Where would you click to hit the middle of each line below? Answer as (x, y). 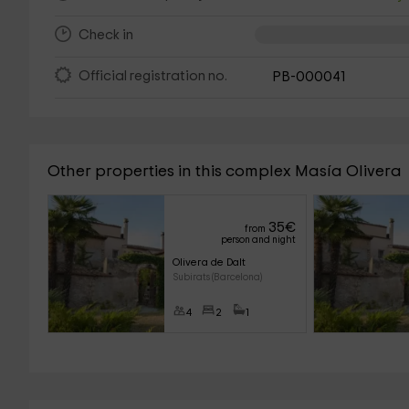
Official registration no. (152, 77)
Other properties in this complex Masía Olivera (225, 172)
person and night (258, 240)
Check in (105, 36)
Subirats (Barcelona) (217, 277)
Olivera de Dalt (209, 262)
